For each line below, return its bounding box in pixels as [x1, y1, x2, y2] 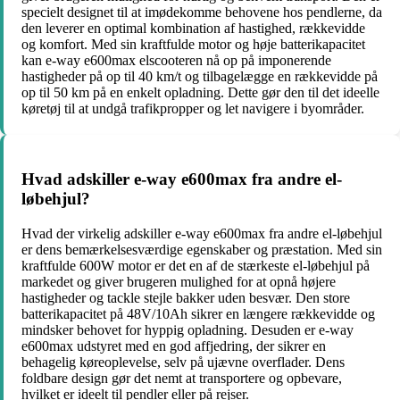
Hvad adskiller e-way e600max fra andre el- [21, 169, 342, 188]
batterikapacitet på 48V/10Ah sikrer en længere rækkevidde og [21, 305, 375, 321]
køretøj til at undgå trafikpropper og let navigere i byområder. [21, 101, 364, 117]
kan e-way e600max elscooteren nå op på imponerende [21, 53, 331, 69]
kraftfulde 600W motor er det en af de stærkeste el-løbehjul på [21, 257, 370, 273]
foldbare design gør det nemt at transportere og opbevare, [21, 370, 342, 386]
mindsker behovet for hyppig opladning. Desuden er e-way [21, 321, 354, 337]
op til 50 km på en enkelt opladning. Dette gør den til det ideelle [21, 85, 379, 101]
